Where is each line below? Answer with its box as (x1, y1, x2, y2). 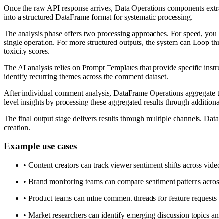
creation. (4, 123, 30, 131)
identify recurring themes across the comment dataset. (4, 72, 168, 81)
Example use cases (4, 141, 77, 152)
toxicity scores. (4, 46, 50, 55)
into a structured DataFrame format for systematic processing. (4, 12, 193, 21)
